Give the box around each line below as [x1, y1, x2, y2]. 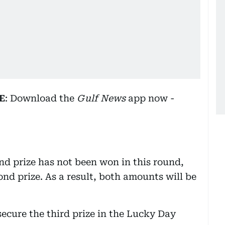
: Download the [5, 92, 77, 103]
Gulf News [77, 92, 126, 103]
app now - [126, 92, 174, 103]
